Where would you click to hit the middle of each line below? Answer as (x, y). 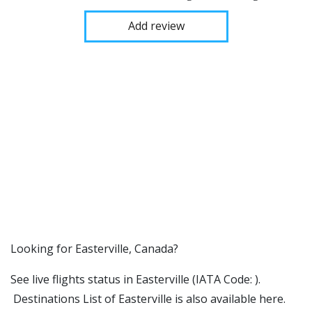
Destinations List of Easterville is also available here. (148, 299)
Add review (156, 26)
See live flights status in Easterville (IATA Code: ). (135, 279)
